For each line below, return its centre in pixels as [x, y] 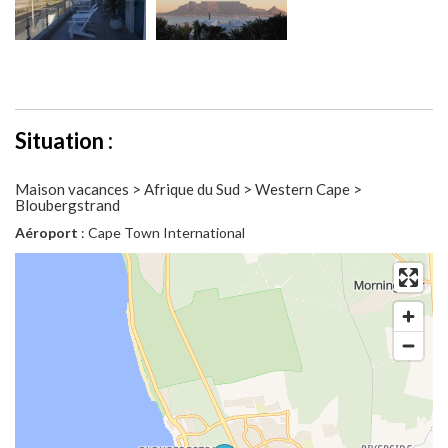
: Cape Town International [161, 233]
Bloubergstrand [67, 205]
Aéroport [46, 233]
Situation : [64, 141]
